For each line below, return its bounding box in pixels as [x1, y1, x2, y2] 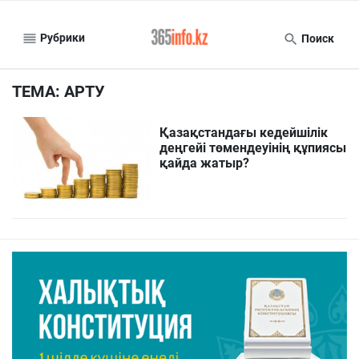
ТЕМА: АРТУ [12, 82, 105, 101]
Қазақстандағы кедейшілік [159, 125, 329, 140]
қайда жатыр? [159, 155, 250, 171]
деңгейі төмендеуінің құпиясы [159, 140, 347, 155]
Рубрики [38, 30, 85, 44]
